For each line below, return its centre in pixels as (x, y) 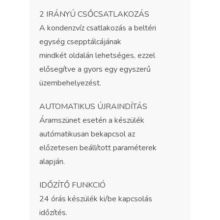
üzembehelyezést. (70, 83)
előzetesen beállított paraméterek (98, 148)
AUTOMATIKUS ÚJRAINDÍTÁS (93, 107)
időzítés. (53, 213)
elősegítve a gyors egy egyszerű (95, 69)
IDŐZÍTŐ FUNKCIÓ (72, 185)
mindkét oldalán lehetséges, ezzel (97, 55)
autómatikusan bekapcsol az (87, 134)
